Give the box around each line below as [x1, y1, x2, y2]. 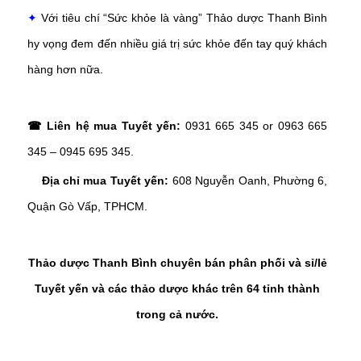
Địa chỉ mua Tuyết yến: [38, 173, 172, 187]
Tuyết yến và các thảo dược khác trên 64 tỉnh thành [35, 281, 321, 295]
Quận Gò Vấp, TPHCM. [27, 199, 147, 213]
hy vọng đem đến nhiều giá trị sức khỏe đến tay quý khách [27, 36, 328, 50]
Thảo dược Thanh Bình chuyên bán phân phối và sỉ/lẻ [27, 255, 327, 269]
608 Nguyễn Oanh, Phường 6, [172, 173, 328, 187]
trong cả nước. [136, 307, 219, 321]
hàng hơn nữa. [27, 62, 103, 76]
